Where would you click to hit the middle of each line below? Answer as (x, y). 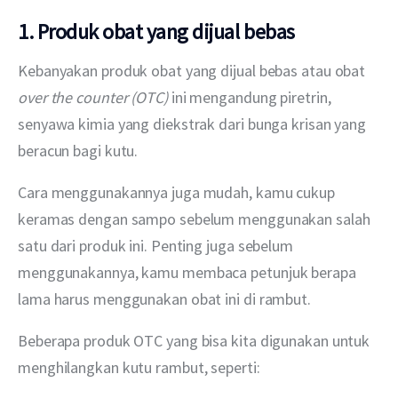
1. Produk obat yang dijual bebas (156, 32)
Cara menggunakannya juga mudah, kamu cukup (178, 192)
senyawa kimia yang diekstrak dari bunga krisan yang (194, 123)
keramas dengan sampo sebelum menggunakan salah (196, 219)
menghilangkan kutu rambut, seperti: (139, 367)
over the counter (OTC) (93, 97)
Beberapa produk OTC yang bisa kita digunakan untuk (196, 340)
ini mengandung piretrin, (251, 97)
